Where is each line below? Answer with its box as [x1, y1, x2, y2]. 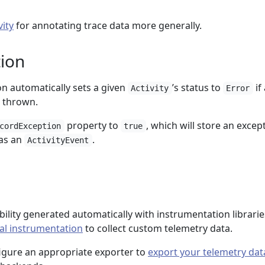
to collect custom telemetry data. [83, 222, 232, 235]
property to [64, 119, 121, 132]
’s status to [172, 81, 223, 94]
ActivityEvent [27, 135, 89, 145]
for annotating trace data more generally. [14, 19, 202, 32]
